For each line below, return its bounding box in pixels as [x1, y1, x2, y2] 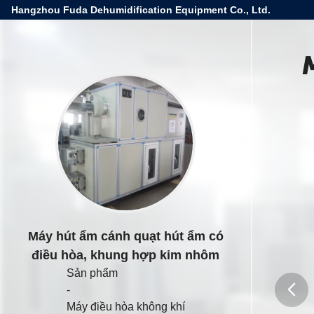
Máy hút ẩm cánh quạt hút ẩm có [27, 229, 224, 243]
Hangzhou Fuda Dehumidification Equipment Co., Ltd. [11, 4, 271, 15]
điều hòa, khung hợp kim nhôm [32, 248, 219, 262]
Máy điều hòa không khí [66, 301, 185, 313]
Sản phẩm [66, 267, 118, 279]
